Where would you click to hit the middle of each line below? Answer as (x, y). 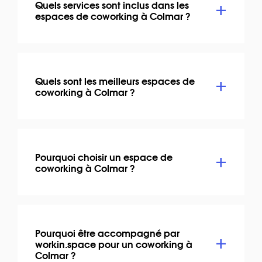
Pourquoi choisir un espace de (104, 156)
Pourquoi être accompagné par (107, 232)
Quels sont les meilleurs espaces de (115, 80)
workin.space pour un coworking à (114, 243)
